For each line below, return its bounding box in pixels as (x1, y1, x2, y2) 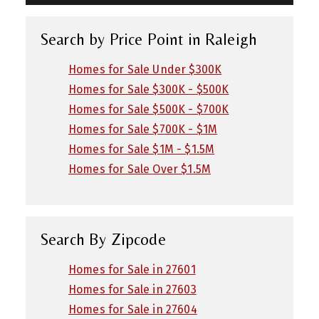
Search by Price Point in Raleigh (40, 29, 258, 48)
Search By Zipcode (40, 229, 166, 249)
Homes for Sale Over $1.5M (68, 162, 211, 176)
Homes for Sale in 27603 (68, 282, 197, 296)
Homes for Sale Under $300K (68, 62, 222, 76)
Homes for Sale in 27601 (68, 262, 196, 276)
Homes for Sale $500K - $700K (68, 102, 229, 116)
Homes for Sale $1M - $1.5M (68, 142, 215, 156)
